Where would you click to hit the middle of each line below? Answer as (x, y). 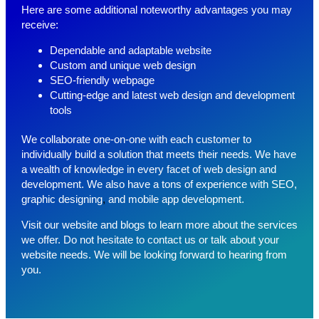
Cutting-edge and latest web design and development (172, 95)
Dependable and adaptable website (130, 51)
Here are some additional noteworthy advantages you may (156, 10)
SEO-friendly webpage (102, 80)
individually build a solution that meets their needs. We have (158, 155)
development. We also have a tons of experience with (146, 184)
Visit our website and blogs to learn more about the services (159, 225)
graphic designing (62, 199)
